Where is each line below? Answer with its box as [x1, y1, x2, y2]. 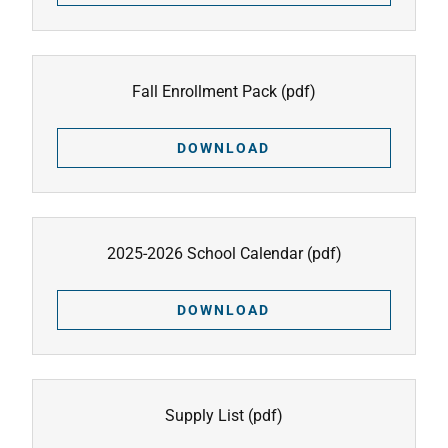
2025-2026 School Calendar [106, 244, 303, 263]
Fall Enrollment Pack [132, 82, 277, 101]
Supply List [165, 406, 244, 425]
